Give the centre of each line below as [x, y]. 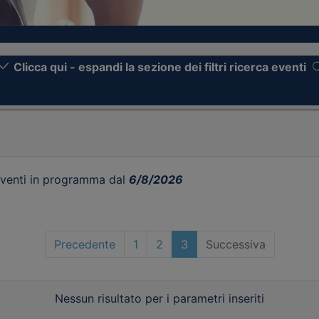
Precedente [84, 244]
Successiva [235, 244]
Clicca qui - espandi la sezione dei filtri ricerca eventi [160, 67]
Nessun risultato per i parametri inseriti [159, 298]
